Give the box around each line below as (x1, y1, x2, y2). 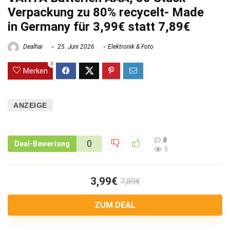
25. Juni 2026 (56, 43, 94, 50)
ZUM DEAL (94, 200, 136, 210)
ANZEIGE (13, 101, 47, 109)
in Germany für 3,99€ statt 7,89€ (8, 19, 190, 34)
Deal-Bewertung (14, 139, 70, 148)
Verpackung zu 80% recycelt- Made (8, 5, 204, 20)
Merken (23, 66, 48, 75)
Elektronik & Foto (108, 43, 154, 50)
